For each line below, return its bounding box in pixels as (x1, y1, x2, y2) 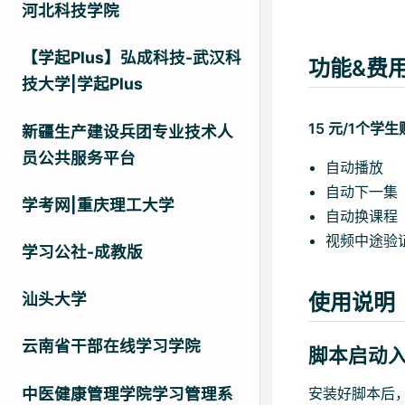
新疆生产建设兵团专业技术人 (22, 121, 233, 141)
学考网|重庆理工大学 (22, 194, 174, 214)
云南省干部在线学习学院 (22, 336, 201, 356)
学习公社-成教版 (22, 242, 143, 261)
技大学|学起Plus (22, 74, 143, 94)
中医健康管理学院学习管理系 (22, 383, 233, 403)
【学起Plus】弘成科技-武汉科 (22, 48, 241, 68)
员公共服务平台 (22, 147, 136, 167)
